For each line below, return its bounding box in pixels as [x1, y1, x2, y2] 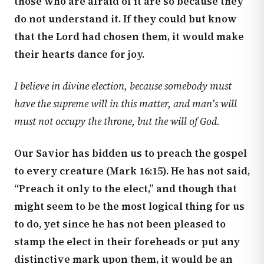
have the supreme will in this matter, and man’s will [14, 97, 237, 111]
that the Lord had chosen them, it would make [14, 29, 244, 44]
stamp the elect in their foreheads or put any [14, 235, 240, 249]
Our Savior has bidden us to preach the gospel [14, 146, 247, 160]
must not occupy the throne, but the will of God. [14, 114, 220, 128]
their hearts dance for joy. [14, 47, 144, 61]
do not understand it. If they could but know [14, 12, 237, 26]
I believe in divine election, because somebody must [14, 79, 232, 93]
